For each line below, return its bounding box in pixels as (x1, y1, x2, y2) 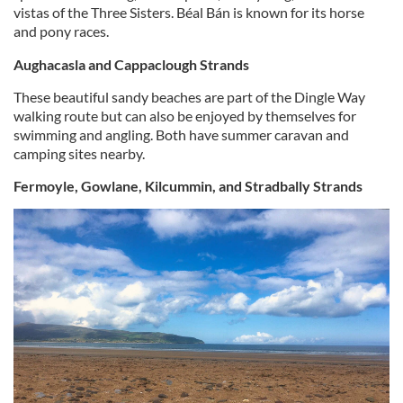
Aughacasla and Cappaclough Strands (13, 56, 249, 74)
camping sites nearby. (13, 145, 145, 163)
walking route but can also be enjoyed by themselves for (13, 107, 356, 125)
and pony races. (13, 22, 109, 40)
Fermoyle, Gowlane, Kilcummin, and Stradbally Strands (13, 177, 363, 195)
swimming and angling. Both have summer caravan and (13, 126, 349, 144)
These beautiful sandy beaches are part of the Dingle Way (13, 88, 365, 106)
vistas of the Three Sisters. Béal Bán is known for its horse (13, 4, 364, 22)
